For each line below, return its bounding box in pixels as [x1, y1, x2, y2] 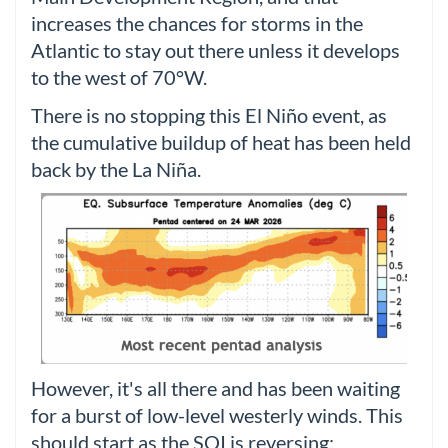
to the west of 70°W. [31, 66, 207, 89]
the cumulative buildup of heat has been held [31, 130, 411, 154]
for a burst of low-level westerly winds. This [31, 403, 403, 427]
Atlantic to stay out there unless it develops [31, 39, 400, 62]
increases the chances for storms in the [31, 12, 363, 35]
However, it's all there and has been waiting [31, 376, 400, 400]
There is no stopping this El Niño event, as [31, 103, 387, 127]
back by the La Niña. [31, 157, 201, 181]
